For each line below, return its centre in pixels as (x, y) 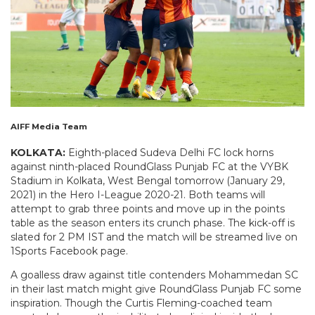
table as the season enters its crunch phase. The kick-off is (153, 223)
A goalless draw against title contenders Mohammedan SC (154, 275)
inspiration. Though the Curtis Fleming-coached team (141, 303)
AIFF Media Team (50, 126)
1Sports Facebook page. (69, 251)
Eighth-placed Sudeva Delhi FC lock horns (169, 153)
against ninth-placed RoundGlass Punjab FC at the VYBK (149, 167)
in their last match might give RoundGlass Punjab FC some (156, 289)
